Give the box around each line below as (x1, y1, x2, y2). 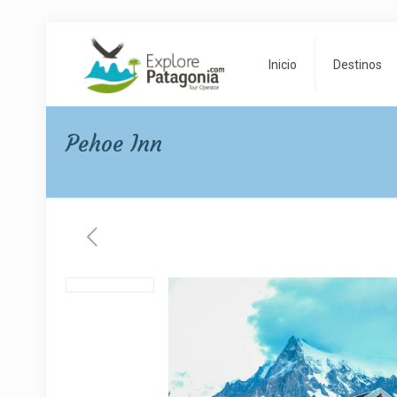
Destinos (333, 57, 383, 72)
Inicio (269, 57, 298, 72)
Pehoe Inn (66, 130, 163, 158)
